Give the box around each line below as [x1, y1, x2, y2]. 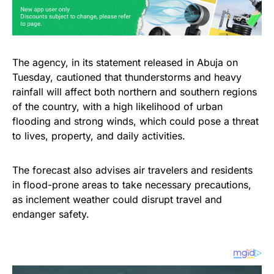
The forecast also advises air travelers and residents [12, 164, 253, 177]
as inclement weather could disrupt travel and [12, 193, 222, 206]
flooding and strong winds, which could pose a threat [12, 115, 259, 128]
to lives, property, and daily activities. [12, 130, 185, 143]
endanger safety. [12, 208, 89, 221]
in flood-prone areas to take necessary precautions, [12, 179, 251, 191]
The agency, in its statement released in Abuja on [12, 56, 238, 69]
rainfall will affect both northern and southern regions [12, 86, 257, 98]
